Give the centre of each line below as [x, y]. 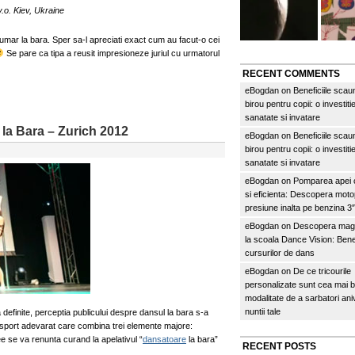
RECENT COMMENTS [291, 74]
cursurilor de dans [280, 253]
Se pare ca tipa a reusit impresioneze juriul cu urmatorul [111, 53]
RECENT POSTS [279, 346]
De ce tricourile [322, 271]
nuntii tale [263, 311]
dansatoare [164, 339]
